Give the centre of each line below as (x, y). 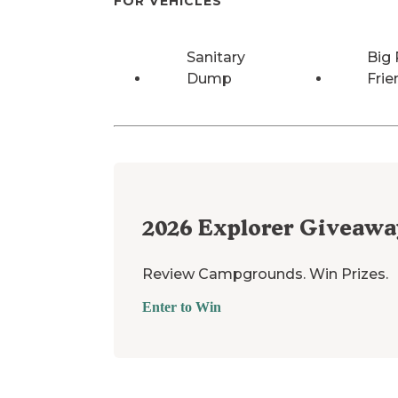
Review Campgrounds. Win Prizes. (265, 274)
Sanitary (216, 57)
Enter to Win (182, 306)
